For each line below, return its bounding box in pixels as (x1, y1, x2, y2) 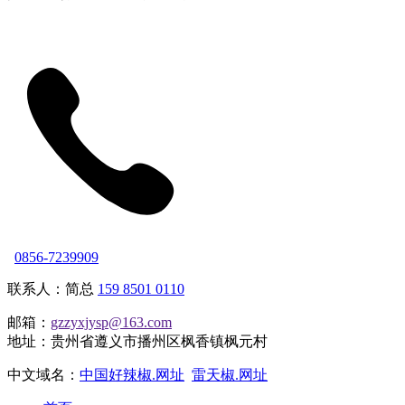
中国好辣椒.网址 (80, 366, 184, 382)
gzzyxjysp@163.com (51, 314, 172, 330)
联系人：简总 (7, 280, 98, 297)
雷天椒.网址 (192, 366, 268, 382)
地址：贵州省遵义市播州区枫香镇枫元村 (7, 333, 268, 349)
